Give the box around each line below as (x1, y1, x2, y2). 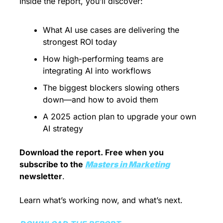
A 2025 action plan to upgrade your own (43, 111, 196, 121)
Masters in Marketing (85, 159, 170, 169)
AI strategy (43, 123, 83, 133)
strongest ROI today (43, 36, 117, 47)
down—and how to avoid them (43, 94, 158, 105)
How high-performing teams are (43, 53, 163, 64)
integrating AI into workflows (43, 65, 151, 76)
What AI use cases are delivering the (43, 24, 179, 35)
